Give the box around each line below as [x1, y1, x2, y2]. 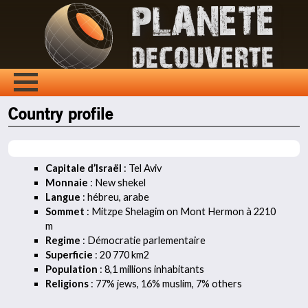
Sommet [45, 205, 87, 217]
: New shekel [88, 176, 146, 188]
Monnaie [45, 176, 89, 188]
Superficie [45, 248, 96, 261]
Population [45, 263, 98, 275]
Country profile [8, 103, 114, 124]
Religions [45, 277, 91, 289]
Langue [45, 190, 83, 203]
